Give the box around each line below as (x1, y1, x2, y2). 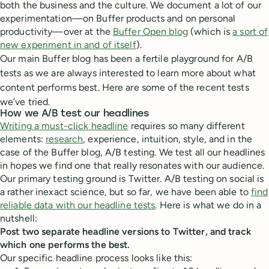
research (46, 133, 83, 145)
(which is (187, 26, 233, 38)
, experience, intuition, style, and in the (83, 133, 253, 145)
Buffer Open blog (113, 26, 188, 38)
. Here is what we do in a (155, 199, 262, 211)
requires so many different (128, 120, 245, 132)
